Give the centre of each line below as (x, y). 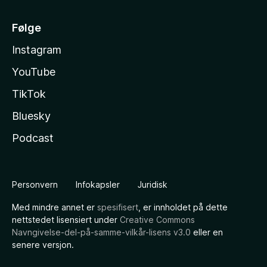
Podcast (33, 138)
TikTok (29, 94)
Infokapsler (98, 184)
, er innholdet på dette (183, 207)
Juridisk (153, 184)
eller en (207, 232)
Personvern (35, 184)
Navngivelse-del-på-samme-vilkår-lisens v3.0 (101, 232)
